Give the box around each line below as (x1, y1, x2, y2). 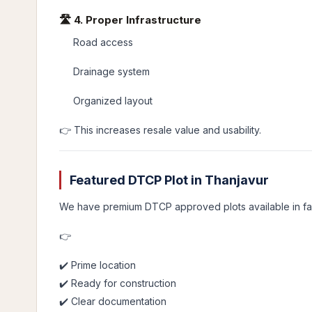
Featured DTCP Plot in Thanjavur (70, 173, 269, 187)
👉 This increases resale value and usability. (59, 124, 261, 136)
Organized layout (73, 95, 153, 107)
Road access (73, 36, 133, 48)
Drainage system (73, 65, 150, 77)
